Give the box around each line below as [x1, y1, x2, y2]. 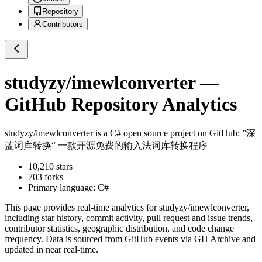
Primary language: [28, 182, 98, 193]
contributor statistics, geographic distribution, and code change [5, 223, 234, 234]
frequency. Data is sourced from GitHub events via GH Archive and [5, 234, 256, 244]
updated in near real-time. [5, 244, 98, 255]
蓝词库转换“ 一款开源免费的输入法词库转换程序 [5, 140, 208, 151]
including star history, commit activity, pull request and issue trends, [5, 213, 253, 223]
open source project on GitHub [121, 128, 237, 139]
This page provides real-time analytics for [5, 202, 159, 213]
